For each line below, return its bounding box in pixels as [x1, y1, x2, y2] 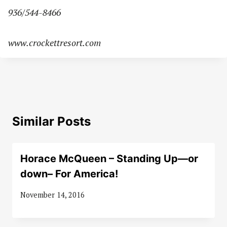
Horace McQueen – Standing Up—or [20, 153, 198, 165]
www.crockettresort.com [8, 36, 101, 49]
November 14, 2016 [20, 190, 85, 200]
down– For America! [20, 168, 118, 180]
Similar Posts [12, 114, 91, 129]
